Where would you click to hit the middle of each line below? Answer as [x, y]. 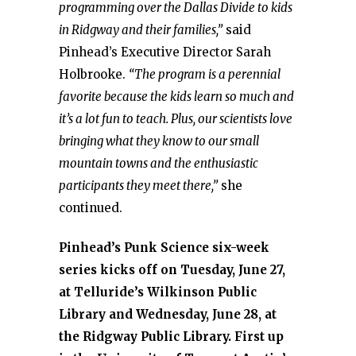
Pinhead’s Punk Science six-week [164, 248]
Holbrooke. [94, 74]
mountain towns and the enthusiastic [159, 163]
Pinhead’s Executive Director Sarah [165, 52]
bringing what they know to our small [159, 141]
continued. [91, 208]
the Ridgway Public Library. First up [171, 337]
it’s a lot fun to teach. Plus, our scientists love [176, 119]
